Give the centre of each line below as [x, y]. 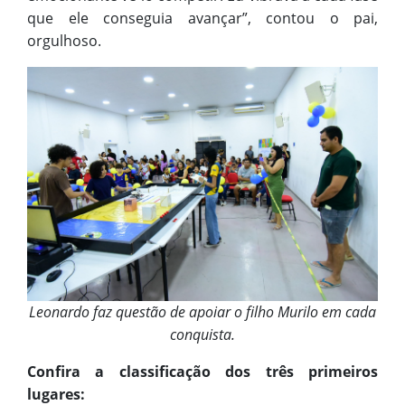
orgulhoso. [64, 41]
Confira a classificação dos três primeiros [202, 371]
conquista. [202, 334]
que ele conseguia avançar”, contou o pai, [202, 19]
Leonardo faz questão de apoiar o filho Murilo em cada [202, 311]
